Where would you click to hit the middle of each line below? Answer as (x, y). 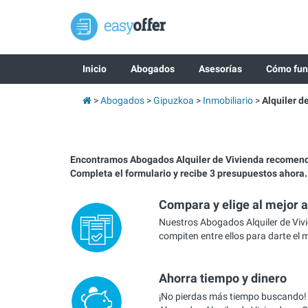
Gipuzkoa (173, 100)
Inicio (94, 69)
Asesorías (220, 69)
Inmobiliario (228, 100)
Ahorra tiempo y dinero (222, 278)
